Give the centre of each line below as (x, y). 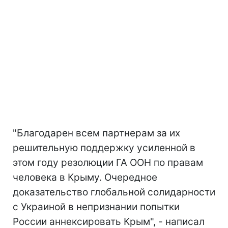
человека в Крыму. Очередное (85, 177)
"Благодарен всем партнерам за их (96, 133)
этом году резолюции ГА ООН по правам (108, 163)
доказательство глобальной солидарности (114, 192)
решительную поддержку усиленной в (104, 148)
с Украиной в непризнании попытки (96, 207)
